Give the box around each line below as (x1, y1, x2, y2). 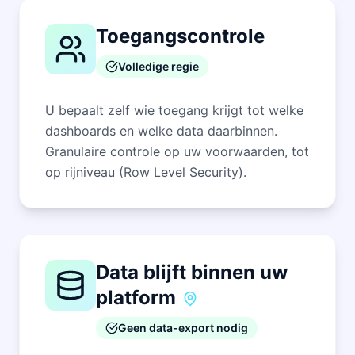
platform (96, 285, 176, 309)
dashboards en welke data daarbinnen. (45, 122, 277, 139)
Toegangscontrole (96, 24, 265, 48)
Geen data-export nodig (118, 320, 248, 334)
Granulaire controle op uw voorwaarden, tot (45, 143, 309, 159)
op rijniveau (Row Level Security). (45, 163, 246, 180)
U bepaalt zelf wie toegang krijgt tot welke (45, 101, 303, 118)
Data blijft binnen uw (96, 260, 288, 284)
